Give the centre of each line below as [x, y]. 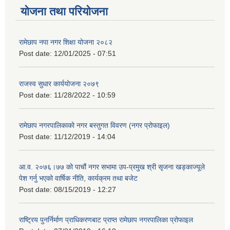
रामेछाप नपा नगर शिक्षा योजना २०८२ [66, 42]
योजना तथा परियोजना [64, 11]
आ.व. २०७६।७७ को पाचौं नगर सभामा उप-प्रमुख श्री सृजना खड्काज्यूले [112, 167]
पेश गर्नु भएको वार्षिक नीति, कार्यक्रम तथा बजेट [78, 178]
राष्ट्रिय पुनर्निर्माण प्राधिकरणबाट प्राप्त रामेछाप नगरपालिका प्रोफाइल [106, 219]
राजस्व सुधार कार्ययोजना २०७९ [59, 83]
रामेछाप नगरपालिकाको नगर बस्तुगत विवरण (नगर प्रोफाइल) [94, 125]
